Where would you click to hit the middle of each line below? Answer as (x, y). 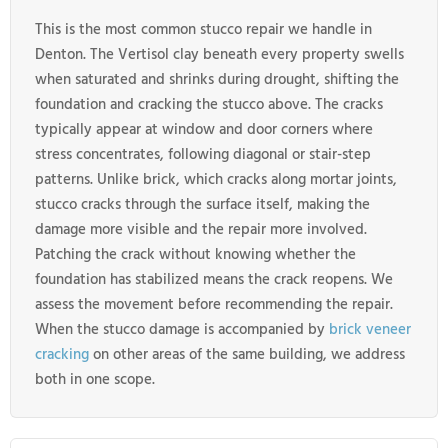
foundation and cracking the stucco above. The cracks (209, 104)
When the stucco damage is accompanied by (182, 329)
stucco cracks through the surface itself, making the (202, 204)
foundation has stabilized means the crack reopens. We (214, 279)
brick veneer (370, 329)
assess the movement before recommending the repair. (214, 304)
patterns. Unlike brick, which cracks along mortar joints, (216, 179)
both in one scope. (95, 379)
